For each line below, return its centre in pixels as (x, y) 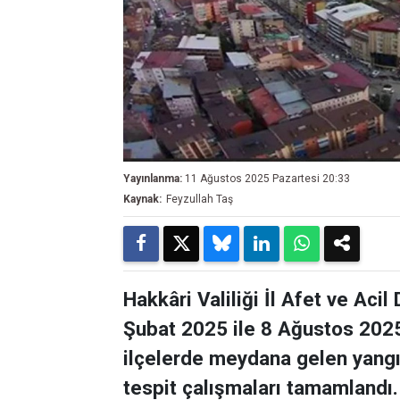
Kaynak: (142, 199)
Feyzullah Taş (200, 199)
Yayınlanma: (153, 179)
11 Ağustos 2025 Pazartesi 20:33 (267, 179)
